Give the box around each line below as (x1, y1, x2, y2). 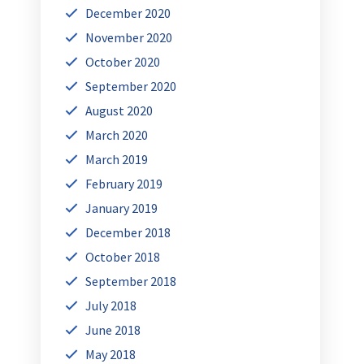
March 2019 (85, 151, 149, 168)
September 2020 (85, 78, 177, 95)
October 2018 (85, 249, 161, 266)
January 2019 (85, 200, 158, 217)
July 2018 (85, 297, 137, 314)
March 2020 (85, 127, 149, 144)
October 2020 (85, 54, 161, 71)
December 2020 (85, 5, 171, 22)
